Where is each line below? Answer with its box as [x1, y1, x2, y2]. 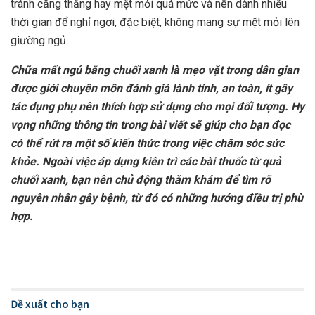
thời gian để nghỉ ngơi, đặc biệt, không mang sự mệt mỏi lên [11, 15, 300, 30]
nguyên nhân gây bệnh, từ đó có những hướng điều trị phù [11, 191, 303, 205]
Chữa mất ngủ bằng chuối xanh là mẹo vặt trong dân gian [11, 63, 299, 77]
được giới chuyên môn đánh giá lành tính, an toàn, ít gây [11, 82, 292, 96]
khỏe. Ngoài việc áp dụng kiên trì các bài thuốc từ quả [11, 155, 281, 169]
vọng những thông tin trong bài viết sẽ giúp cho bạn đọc [11, 118, 290, 132]
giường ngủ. [11, 34, 68, 48]
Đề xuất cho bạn [11, 297, 89, 311]
